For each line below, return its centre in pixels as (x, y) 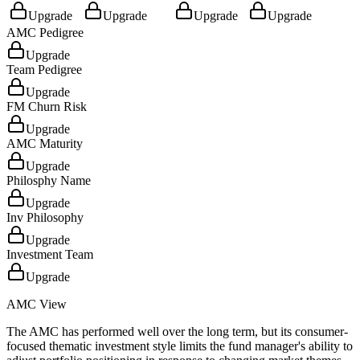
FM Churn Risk (47, 106)
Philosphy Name (49, 180)
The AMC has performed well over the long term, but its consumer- (177, 331)
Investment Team (50, 254)
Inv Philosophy (45, 217)
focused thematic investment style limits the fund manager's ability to (180, 346)
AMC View (37, 304)
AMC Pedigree (45, 32)
